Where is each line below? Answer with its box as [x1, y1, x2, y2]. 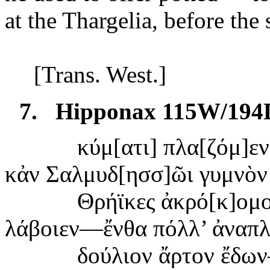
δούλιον [77, 242, 152, 268]
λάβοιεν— [5, 215, 103, 241]
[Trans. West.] [34, 61, 166, 87]
